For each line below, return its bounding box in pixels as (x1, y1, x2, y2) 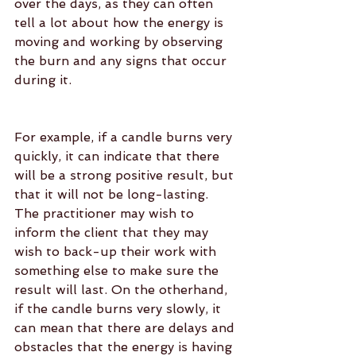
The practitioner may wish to (14, 206, 198, 221)
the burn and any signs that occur (14, 53, 230, 68)
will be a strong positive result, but (14, 168, 238, 183)
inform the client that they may (14, 225, 212, 240)
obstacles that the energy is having (14, 339, 236, 354)
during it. (14, 72, 72, 87)
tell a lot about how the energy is (14, 15, 227, 30)
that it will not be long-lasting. (14, 187, 212, 202)
